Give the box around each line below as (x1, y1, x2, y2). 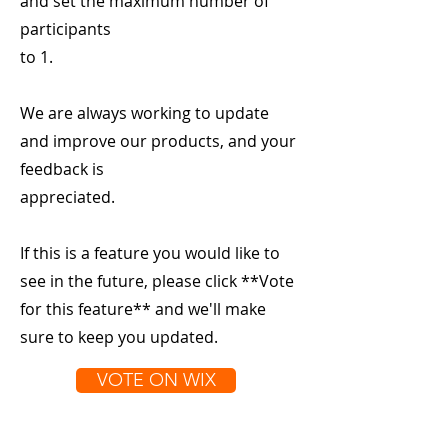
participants (20, 18, 111, 40)
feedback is (20, 158, 104, 180)
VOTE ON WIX (96, 369, 216, 391)
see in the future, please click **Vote (20, 270, 294, 292)
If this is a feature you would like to (20, 242, 280, 264)
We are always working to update (20, 102, 269, 124)
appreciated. (20, 186, 115, 208)
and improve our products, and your (20, 130, 296, 152)
